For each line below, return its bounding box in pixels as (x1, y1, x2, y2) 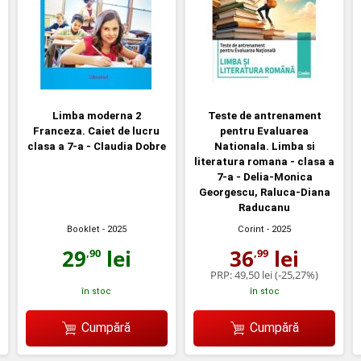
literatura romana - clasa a (194, 156, 335, 168)
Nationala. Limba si (214, 140, 315, 153)
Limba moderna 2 (52, 110, 141, 122)
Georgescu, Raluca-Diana (198, 186, 330, 199)
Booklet (66, 223, 100, 234)
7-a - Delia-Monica (216, 171, 313, 184)
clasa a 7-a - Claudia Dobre (27, 140, 166, 153)
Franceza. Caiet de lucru (33, 125, 160, 138)
